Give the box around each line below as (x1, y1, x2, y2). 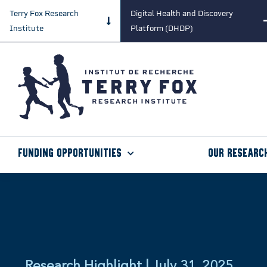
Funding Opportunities (18, 148, 122, 160)
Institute (10, 24, 44, 33)
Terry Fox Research (10, 9, 79, 18)
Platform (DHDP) (130, 24, 193, 33)
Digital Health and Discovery (130, 9, 233, 18)
